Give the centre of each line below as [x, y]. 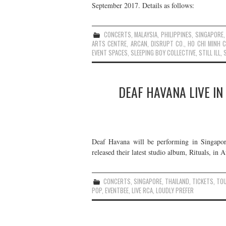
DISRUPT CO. [167, 43]
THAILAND [177, 181]
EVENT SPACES [110, 52]
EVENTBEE [117, 190]
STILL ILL [210, 52]
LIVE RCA [142, 190]
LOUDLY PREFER [175, 190]
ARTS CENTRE [109, 43]
